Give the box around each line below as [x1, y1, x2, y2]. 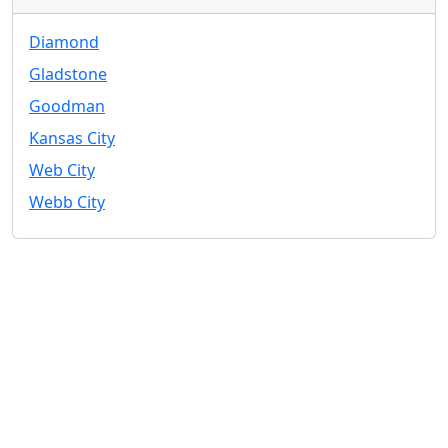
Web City [29, 159, 95, 181]
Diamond [29, 31, 99, 53]
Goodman [29, 95, 105, 117]
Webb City [29, 191, 105, 213]
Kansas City [29, 127, 115, 149]
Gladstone [29, 63, 107, 85]
